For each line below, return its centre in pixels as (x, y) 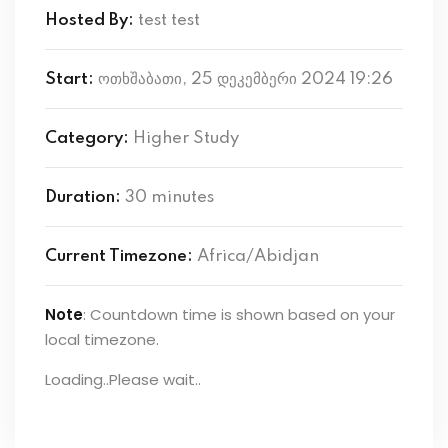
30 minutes (169, 197)
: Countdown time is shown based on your (239, 314)
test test (169, 20)
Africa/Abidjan (258, 256)
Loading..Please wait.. (123, 379)
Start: (69, 79)
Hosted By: (89, 20)
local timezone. (102, 339)
